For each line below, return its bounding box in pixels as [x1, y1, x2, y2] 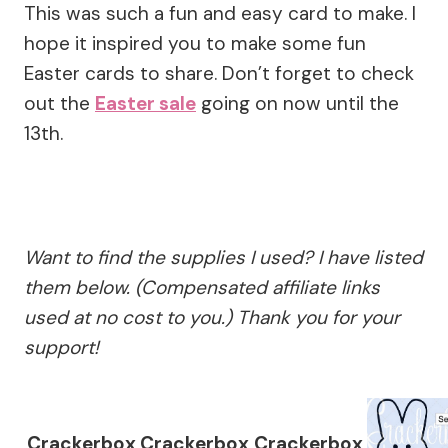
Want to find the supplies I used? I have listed [24, 245, 423, 271]
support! [24, 335, 99, 361]
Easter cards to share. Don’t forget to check [24, 61, 414, 87]
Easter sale [95, 91, 196, 117]
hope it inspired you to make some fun [24, 31, 366, 57]
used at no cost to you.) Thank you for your [24, 305, 400, 331]
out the [24, 91, 95, 117]
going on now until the [196, 91, 399, 117]
